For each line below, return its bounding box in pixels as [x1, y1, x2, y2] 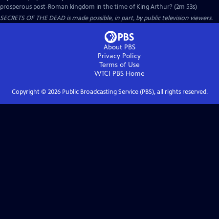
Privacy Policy [98, 52, 141, 60]
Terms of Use [99, 61, 140, 69]
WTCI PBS [94, 69, 124, 78]
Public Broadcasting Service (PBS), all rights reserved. [60, 88, 208, 96]
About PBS [103, 43, 135, 51]
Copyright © [11, 88, 48, 96]
